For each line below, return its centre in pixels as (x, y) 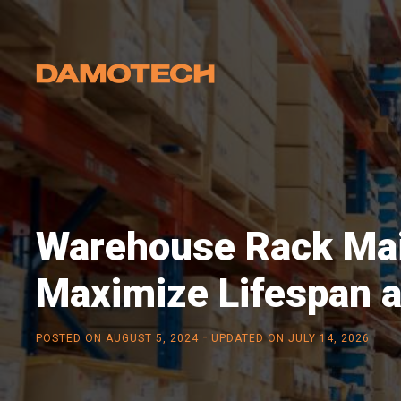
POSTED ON (69, 339)
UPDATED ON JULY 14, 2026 (290, 339)
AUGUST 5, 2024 (152, 339)
